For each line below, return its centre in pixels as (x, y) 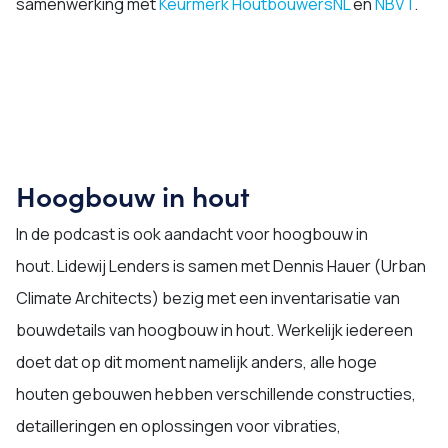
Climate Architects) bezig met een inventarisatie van (208, 298)
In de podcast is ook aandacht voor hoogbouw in (192, 234)
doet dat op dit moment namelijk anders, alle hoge (196, 362)
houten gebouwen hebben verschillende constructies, (216, 394)
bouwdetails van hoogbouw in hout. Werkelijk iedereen (214, 330)
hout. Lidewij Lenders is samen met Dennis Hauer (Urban (221, 266)
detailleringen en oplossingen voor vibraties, (178, 426)
